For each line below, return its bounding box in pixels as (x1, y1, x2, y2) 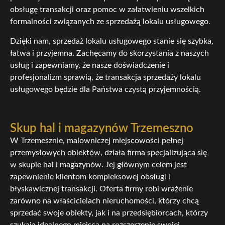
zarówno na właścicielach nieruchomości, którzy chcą (10, 197, 199, 205)
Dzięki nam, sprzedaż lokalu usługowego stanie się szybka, (10, 37, 213, 45)
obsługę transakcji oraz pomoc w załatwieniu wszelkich (10, 6, 204, 14)
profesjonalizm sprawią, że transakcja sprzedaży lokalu (10, 73, 201, 81)
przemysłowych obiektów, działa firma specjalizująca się (10, 149, 207, 157)
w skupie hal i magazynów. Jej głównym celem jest (10, 161, 187, 169)
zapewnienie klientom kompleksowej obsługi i (10, 173, 170, 181)
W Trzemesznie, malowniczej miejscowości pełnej (10, 137, 183, 145)
